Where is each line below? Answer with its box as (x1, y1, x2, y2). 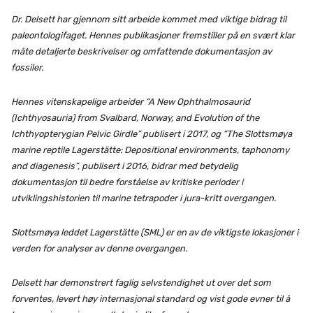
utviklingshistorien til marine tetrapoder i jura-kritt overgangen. (11, 193, 276, 204)
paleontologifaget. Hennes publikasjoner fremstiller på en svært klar (11, 30, 295, 41)
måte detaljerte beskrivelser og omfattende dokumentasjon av (11, 46, 272, 57)
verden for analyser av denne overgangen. (11, 243, 187, 254)
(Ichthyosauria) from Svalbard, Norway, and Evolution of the (11, 112, 259, 124)
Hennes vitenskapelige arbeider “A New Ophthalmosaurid (11, 96, 250, 108)
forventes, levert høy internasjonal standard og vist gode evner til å (11, 293, 290, 305)
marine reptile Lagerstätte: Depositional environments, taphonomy (11, 145, 289, 156)
